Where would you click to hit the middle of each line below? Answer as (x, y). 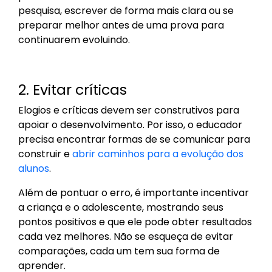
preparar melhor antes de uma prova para (121, 25)
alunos (34, 169)
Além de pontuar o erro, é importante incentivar (134, 193)
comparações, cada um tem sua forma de (119, 251)
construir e (45, 154)
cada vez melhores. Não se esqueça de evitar (126, 237)
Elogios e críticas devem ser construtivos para (129, 110)
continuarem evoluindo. (75, 40)
